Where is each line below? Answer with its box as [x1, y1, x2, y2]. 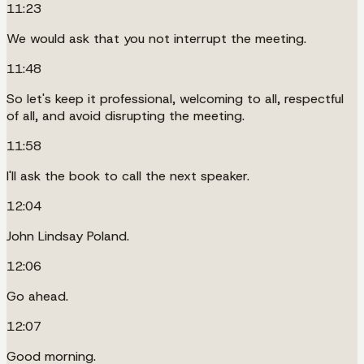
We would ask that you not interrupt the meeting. [6, 29, 306, 47]
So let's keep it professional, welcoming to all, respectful [6, 89, 344, 107]
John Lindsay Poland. [6, 227, 129, 245]
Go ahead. [6, 287, 68, 305]
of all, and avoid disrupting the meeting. [6, 106, 245, 124]
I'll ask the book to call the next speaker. [6, 167, 249, 184]
